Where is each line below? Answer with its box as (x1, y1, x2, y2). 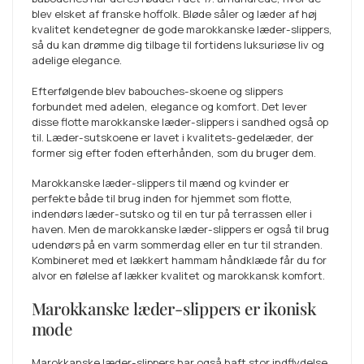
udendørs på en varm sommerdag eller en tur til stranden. (31, 236, 323, 252)
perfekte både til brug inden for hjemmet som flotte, (31, 190, 292, 206)
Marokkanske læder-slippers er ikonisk (31, 297, 317, 319)
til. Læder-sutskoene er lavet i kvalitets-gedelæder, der (31, 129, 314, 145)
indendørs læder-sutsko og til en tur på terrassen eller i (31, 206, 312, 221)
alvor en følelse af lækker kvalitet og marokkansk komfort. (31, 267, 325, 283)
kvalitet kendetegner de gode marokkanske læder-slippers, (31, 22, 332, 37)
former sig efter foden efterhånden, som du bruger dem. (31, 145, 316, 160)
